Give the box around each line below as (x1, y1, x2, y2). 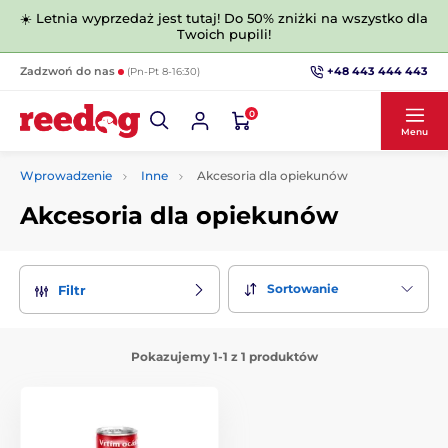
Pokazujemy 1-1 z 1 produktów (130, 348, 318, 364)
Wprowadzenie (20, 168, 112, 183)
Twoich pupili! (177, 26, 271, 42)
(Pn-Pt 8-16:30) (127, 65, 200, 78)
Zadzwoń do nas (20, 64, 118, 78)
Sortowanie (267, 281, 339, 297)
